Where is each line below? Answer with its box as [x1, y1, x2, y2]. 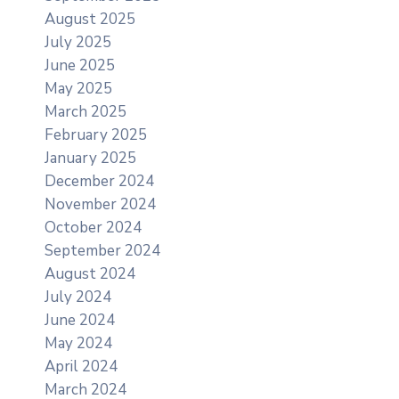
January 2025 [45, 147, 136, 168]
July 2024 [45, 286, 111, 307]
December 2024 [45, 170, 154, 191]
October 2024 [45, 216, 142, 238]
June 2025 [45, 54, 115, 76]
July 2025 [45, 31, 111, 53]
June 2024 [45, 309, 115, 330]
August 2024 [45, 263, 135, 284]
